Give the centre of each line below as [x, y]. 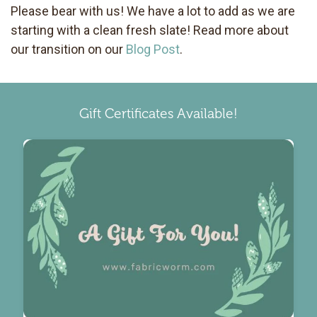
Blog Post [153, 49]
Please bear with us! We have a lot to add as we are [153, 11]
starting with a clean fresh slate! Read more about [150, 30]
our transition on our [68, 49]
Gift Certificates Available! [158, 114]
